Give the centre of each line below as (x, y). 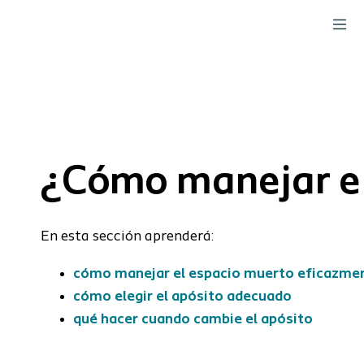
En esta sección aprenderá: (127, 237)
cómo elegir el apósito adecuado (182, 297)
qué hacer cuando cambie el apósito (193, 320)
